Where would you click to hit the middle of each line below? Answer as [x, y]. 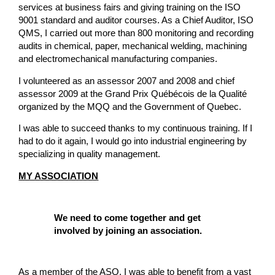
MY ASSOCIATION [59, 176]
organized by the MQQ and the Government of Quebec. [130, 107]
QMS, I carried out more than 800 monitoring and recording [136, 33]
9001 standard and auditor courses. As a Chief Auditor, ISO [136, 21]
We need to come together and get [127, 218]
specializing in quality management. [90, 154]
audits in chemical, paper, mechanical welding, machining [133, 46]
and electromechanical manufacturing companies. [118, 59]
